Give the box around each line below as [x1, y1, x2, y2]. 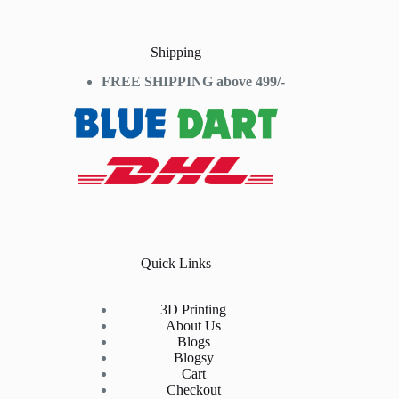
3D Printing [160, 302, 227, 318]
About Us [166, 318, 222, 334]
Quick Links [140, 255, 211, 271]
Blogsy [173, 350, 214, 366]
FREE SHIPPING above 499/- [102, 74, 286, 90]
